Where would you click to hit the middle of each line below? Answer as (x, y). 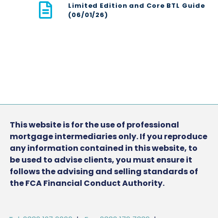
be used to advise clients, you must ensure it (101, 160)
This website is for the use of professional (94, 125)
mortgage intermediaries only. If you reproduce (109, 137)
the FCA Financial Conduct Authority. (87, 183)
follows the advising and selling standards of (104, 172)
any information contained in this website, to (104, 148)
